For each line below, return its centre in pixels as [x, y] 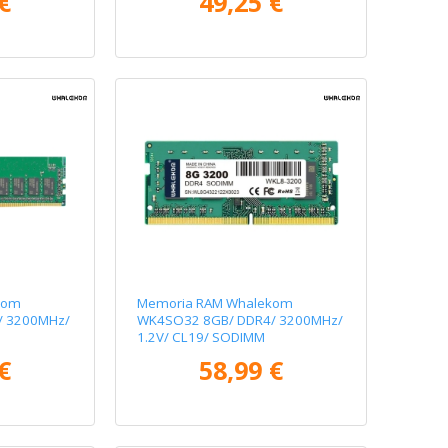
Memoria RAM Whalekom [215, 302]
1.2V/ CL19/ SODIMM [201, 336]
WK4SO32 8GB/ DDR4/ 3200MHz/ [240, 319]
